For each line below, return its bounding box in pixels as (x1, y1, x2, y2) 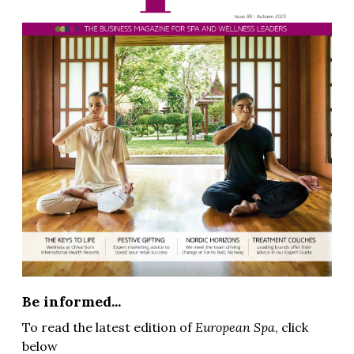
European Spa (195, 318, 275, 335)
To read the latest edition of (22, 318, 195, 335)
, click (275, 318, 308, 335)
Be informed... (22, 292, 121, 311)
